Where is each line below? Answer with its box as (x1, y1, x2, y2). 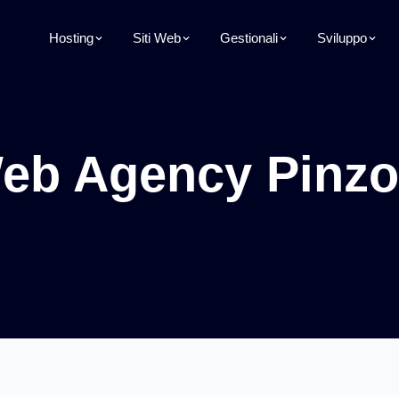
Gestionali (220, 30, 278, 45)
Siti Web (133, 30, 181, 45)
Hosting (49, 30, 94, 45)
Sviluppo (317, 30, 367, 45)
